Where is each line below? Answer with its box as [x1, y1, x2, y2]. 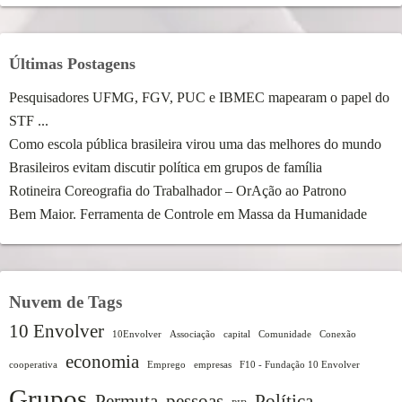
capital [223, 329, 250, 339]
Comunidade [258, 329, 311, 339]
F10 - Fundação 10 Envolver [240, 360, 360, 370]
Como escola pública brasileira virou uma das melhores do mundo [9, 136, 381, 152]
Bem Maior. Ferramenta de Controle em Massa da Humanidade [9, 206, 367, 222]
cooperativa [9, 360, 57, 370]
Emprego [147, 360, 186, 370]
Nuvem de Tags [9, 293, 122, 311]
